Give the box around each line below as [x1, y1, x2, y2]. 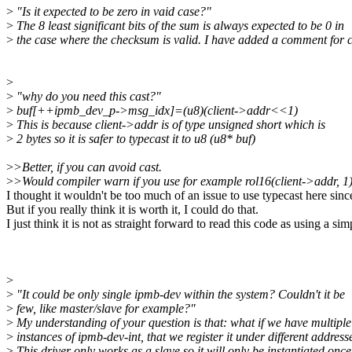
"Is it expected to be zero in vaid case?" [13, 5, 211, 19]
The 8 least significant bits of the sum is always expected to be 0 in [13, 19, 344, 33]
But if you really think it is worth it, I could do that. [6, 203, 258, 217]
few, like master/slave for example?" [13, 302, 196, 316]
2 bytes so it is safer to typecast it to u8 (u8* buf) [13, 132, 255, 146]
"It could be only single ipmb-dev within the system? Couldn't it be [13, 288, 345, 302]
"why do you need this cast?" [13, 90, 161, 104]
